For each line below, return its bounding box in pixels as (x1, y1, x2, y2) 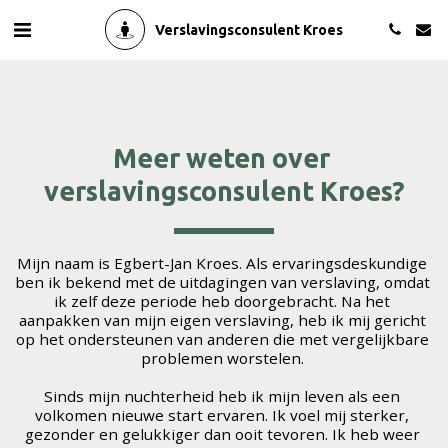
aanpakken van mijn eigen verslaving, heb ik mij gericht (18, 310, 426, 330)
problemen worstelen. (140, 348, 308, 368)
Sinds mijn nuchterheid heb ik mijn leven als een (44, 386, 400, 406)
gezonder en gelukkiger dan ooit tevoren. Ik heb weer (24, 424, 420, 444)
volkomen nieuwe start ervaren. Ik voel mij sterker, (35, 405, 409, 425)
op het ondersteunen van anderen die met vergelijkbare (15, 329, 429, 349)
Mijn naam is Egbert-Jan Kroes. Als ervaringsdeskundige (17, 253, 427, 273)
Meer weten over (112, 143, 330, 173)
